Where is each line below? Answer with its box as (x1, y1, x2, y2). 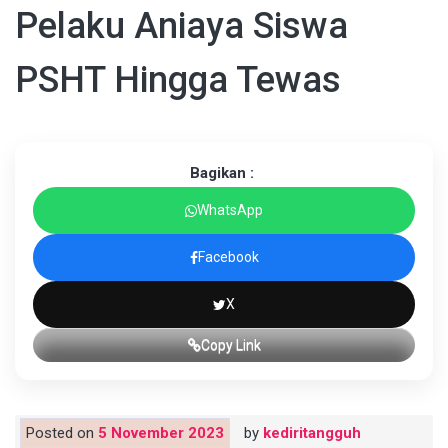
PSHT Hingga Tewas (15, 59, 341, 102)
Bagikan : (189, 164, 254, 183)
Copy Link (200, 337, 261, 354)
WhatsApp (197, 202, 263, 219)
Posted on (26, 424, 98, 443)
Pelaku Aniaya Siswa (15, 5, 348, 48)
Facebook (197, 249, 259, 266)
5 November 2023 (98, 424, 224, 443)
